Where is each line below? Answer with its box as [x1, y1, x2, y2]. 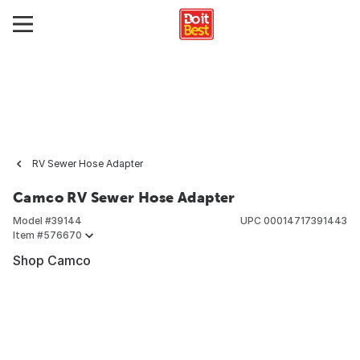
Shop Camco [13, 252, 91, 268]
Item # [13, 229, 43, 241]
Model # [13, 215, 51, 227]
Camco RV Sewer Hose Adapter [13, 189, 235, 206]
